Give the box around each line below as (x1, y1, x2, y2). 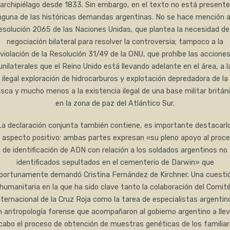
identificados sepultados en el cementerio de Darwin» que (16, 158, 214, 167)
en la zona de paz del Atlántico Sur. (55, 99, 175, 108)
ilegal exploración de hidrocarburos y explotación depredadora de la (2, 74, 228, 84)
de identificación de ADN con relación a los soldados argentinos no (3, 146, 227, 155)
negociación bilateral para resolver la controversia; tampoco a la (7, 37, 223, 47)
